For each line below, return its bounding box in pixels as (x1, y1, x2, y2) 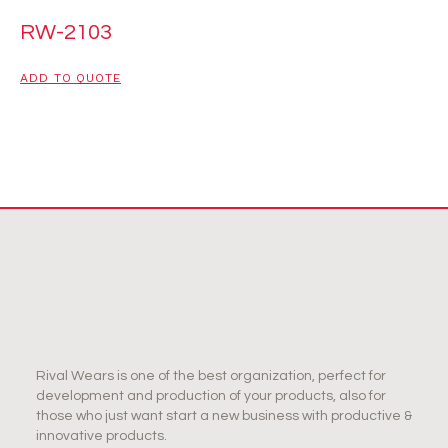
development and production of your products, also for (35, 388, 386, 403)
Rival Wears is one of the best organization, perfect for (35, 368, 386, 383)
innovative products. (35, 428, 167, 443)
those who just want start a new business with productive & (35, 408, 412, 423)
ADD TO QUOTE (20, 71, 122, 86)
